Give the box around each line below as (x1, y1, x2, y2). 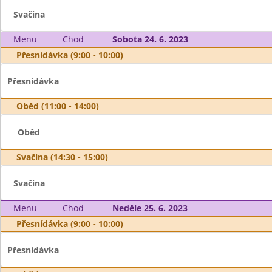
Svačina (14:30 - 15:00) (16, 151, 108, 163)
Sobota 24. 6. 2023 (112, 33, 188, 45)
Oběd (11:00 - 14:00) (16, 100, 99, 112)
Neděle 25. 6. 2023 (112, 202, 188, 214)
